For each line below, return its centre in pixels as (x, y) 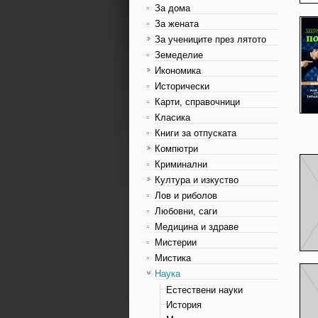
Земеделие (179, 55)
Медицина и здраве (197, 227)
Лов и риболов (186, 196)
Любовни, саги (186, 211)
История (184, 305)
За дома (172, 8)
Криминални (181, 164)
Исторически (182, 86)
